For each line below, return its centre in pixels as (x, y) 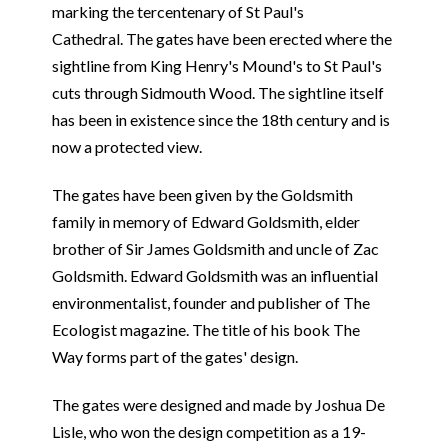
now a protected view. (128, 146)
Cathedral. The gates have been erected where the (221, 38)
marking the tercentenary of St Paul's (177, 11)
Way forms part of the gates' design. (174, 356)
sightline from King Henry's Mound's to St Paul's (216, 65)
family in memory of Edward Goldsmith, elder (205, 221)
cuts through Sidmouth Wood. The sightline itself (217, 92)
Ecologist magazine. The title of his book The (205, 329)
